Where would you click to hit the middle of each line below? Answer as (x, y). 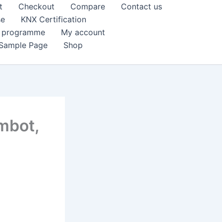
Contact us (141, 6)
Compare (88, 6)
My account (83, 32)
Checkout (36, 6)
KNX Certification (54, 19)
